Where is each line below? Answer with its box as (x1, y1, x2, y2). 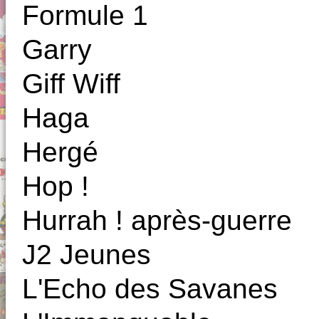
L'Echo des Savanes (22, 273, 278, 305)
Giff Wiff (22, 68, 120, 100)
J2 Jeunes (22, 239, 151, 271)
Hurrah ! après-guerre (22, 205, 292, 236)
